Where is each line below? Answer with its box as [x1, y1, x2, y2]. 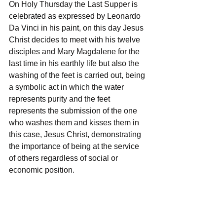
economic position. [9, 165, 74, 174]
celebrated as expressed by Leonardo [9, 11, 143, 20]
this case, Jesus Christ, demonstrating [9, 130, 143, 139]
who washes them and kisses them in [9, 118, 141, 127]
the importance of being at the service [9, 142, 141, 150]
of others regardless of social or [9, 153, 120, 162]
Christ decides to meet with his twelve [9, 35, 142, 44]
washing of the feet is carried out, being [9, 71, 147, 79]
